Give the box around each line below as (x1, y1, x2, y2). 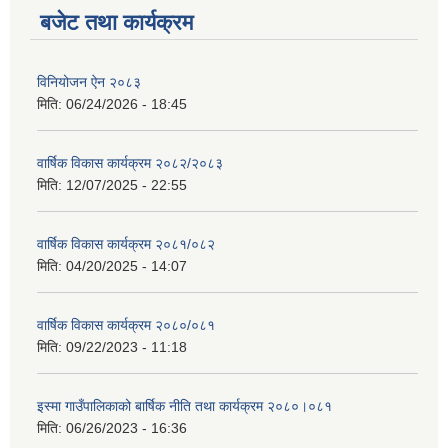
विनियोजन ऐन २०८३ (37, 74, 141, 91)
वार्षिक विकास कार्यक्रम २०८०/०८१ (37, 317, 215, 334)
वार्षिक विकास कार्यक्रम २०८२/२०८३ (37, 155, 223, 172)
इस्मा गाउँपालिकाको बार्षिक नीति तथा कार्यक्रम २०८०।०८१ (37, 398, 332, 415)
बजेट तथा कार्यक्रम (40, 10, 193, 36)
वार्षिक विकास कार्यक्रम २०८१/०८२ (37, 236, 215, 253)
